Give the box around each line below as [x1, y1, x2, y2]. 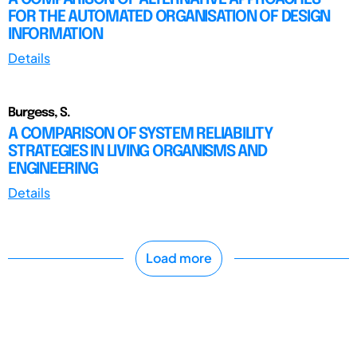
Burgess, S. [8, 105, 70, 120]
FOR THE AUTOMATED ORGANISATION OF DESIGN [8, 8, 330, 25]
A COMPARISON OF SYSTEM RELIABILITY [8, 125, 273, 143]
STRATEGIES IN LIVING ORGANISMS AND [8, 143, 267, 160]
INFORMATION [8, 25, 103, 43]
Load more [145, 249, 212, 267]
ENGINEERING [8, 160, 98, 178]
